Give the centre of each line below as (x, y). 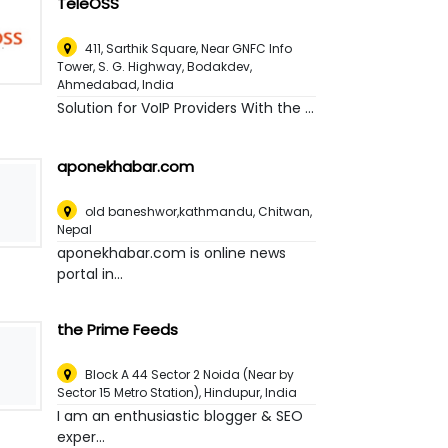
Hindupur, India (251, 393)
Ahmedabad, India (116, 85)
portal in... (90, 274)
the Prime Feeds (118, 330)
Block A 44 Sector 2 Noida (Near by (190, 375)
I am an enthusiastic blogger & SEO (180, 416)
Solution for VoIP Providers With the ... (186, 108)
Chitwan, (285, 212)
